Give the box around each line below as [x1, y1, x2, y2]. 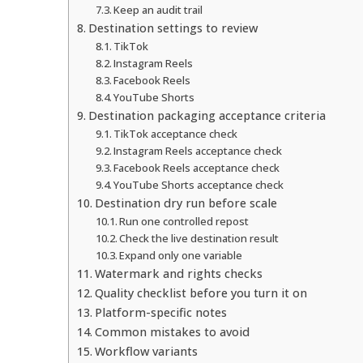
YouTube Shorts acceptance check [113, 177, 284, 192]
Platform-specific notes [94, 304, 227, 320]
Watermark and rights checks [94, 265, 263, 281]
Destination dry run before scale [94, 194, 277, 211]
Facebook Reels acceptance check [113, 160, 280, 175]
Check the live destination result [119, 230, 280, 246]
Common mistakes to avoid [94, 323, 250, 340]
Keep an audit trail [113, 2, 203, 17]
